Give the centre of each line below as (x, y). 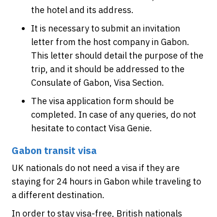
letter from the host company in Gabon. (110, 42)
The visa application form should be (102, 101)
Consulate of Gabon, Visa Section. (98, 83)
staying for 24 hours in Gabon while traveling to (106, 181)
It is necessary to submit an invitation (106, 28)
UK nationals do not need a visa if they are (96, 168)
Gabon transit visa (54, 150)
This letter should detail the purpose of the (117, 55)
